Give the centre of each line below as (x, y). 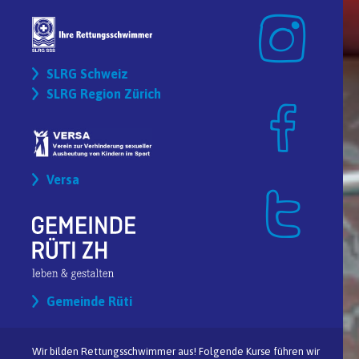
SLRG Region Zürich (104, 94)
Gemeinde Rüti (89, 302)
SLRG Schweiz (87, 74)
